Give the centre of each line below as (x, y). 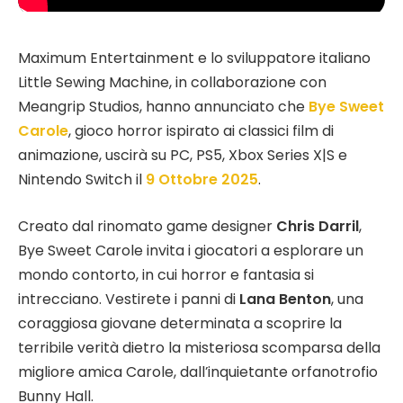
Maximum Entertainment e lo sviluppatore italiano (194, 58)
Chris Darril (318, 226)
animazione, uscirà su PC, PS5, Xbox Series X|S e (183, 155)
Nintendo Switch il (82, 179)
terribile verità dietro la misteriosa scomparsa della (199, 347)
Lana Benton (285, 299)
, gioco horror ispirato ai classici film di (201, 131)
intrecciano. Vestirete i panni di (129, 299)
